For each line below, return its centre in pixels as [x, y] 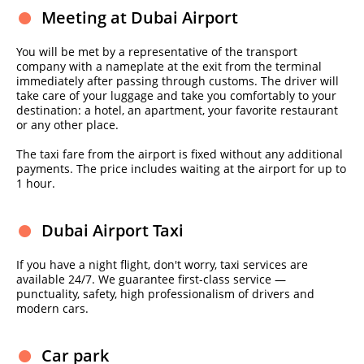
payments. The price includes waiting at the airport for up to [181, 169]
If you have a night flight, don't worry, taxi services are [162, 264]
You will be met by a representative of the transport [157, 52]
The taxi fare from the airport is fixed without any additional [180, 154]
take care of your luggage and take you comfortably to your [176, 95]
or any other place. [67, 125]
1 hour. [36, 183]
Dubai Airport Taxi [113, 230]
